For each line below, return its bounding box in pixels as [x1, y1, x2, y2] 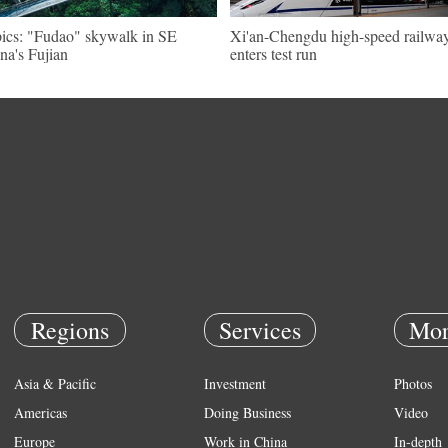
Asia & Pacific [14, 374, 96, 393]
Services [219, 314, 301, 346]
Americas [14, 403, 67, 422]
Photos [394, 374, 432, 393]
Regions [31, 314, 109, 346]
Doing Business [204, 403, 291, 422]
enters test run [230, 43, 317, 64]
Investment [204, 374, 266, 393]
